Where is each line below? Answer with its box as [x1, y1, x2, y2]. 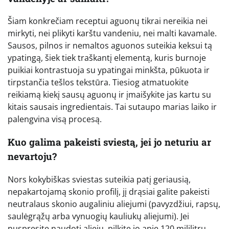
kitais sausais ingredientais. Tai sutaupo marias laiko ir [8, 101, 217, 113]
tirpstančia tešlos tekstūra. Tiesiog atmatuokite [8, 77, 189, 88]
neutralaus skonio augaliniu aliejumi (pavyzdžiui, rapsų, [8, 198, 220, 210]
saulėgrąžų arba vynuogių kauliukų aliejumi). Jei [8, 210, 189, 222]
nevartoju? [8, 150, 57, 163]
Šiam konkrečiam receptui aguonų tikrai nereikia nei [8, 15, 208, 27]
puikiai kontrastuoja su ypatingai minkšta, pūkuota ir [8, 64, 210, 76]
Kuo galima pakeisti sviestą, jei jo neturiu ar [8, 135, 211, 149]
